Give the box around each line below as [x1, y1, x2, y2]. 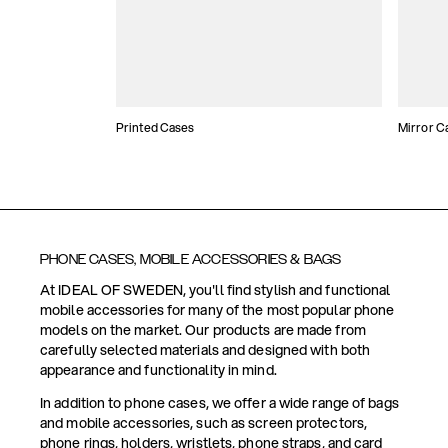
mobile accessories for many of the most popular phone [40, 300, 395, 320]
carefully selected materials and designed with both [40, 340, 371, 360]
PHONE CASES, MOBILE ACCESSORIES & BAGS [40, 252, 342, 267]
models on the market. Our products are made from [40, 320, 366, 340]
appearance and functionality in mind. [40, 360, 277, 380]
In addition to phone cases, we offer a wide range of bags [40, 393, 399, 413]
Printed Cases [116, 118, 195, 136]
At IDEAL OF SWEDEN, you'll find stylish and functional [40, 280, 391, 300]
